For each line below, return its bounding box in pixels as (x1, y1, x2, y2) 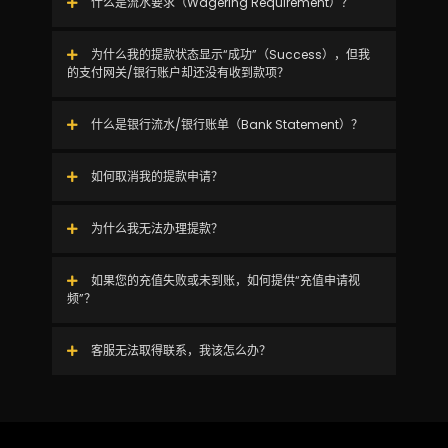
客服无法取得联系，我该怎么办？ (87, 342, 271, 359)
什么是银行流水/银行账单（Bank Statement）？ (87, 116, 363, 133)
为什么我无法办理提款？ (87, 220, 223, 237)
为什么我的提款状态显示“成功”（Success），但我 (87, 46, 370, 63)
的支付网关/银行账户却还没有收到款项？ (66, 64, 289, 81)
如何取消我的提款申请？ (87, 168, 223, 185)
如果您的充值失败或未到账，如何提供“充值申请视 (87, 272, 360, 289)
